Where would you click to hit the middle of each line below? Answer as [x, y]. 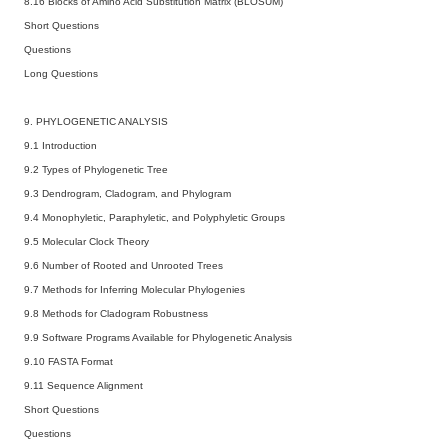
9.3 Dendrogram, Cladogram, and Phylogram [127, 193]
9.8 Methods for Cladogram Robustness [116, 313]
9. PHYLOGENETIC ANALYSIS [96, 121]
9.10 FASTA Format [68, 361]
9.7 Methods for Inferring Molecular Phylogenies [134, 289]
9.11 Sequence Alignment [83, 385]
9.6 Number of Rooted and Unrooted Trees [123, 265]
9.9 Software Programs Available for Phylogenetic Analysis [158, 337]
